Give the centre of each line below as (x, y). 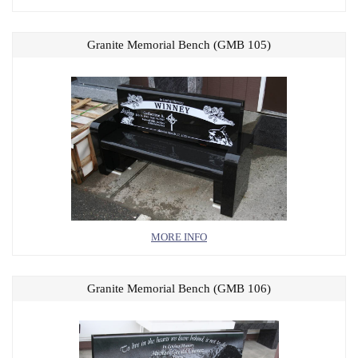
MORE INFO (179, 237)
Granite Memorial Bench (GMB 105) (179, 45)
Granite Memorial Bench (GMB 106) (179, 288)
